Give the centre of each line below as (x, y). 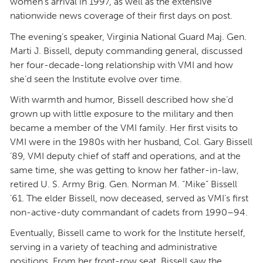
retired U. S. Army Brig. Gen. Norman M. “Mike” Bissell (124, 184)
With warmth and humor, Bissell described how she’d (122, 99)
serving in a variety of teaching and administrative (114, 247)
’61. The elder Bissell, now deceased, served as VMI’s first (129, 198)
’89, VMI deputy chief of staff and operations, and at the (125, 156)
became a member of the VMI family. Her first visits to (124, 127)
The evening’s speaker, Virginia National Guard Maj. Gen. (128, 36)
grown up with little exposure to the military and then (122, 113)
